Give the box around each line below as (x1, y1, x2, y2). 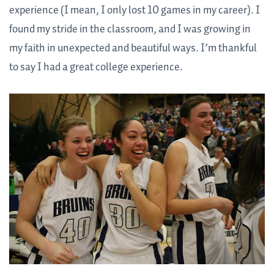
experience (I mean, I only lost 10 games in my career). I (9, 2, 260, 20)
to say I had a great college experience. (9, 59, 185, 76)
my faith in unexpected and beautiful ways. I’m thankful (9, 40, 257, 57)
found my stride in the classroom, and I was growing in (9, 21, 251, 39)
